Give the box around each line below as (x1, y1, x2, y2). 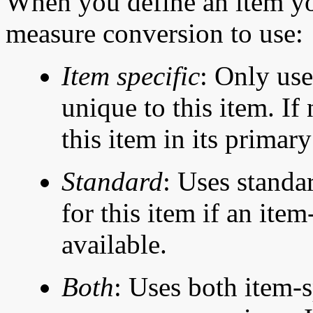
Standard (61, 166, 163, 197)
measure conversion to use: (6, 18, 303, 49)
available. (61, 229, 167, 260)
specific (117, 61, 200, 92)
